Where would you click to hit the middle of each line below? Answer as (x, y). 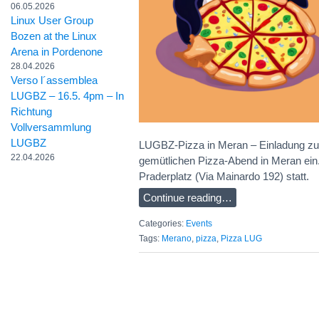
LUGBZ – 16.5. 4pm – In (67, 96)
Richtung (31, 111)
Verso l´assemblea (54, 80)
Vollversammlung (51, 127)
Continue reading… (188, 197)
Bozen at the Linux (54, 36)
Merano (177, 239)
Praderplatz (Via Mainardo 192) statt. (224, 176)
